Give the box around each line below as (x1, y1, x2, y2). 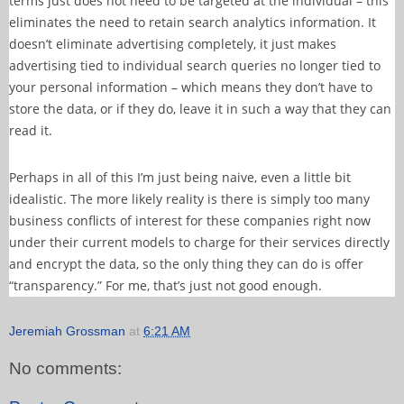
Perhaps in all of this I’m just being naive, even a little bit (9, 168, 351, 186)
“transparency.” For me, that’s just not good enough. (9, 276, 322, 294)
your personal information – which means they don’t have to (9, 78, 372, 96)
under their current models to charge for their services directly (9, 233, 390, 251)
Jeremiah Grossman (9, 324, 125, 339)
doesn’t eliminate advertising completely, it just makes (9, 35, 336, 53)
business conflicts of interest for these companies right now (9, 211, 371, 229)
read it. (9, 122, 52, 140)
